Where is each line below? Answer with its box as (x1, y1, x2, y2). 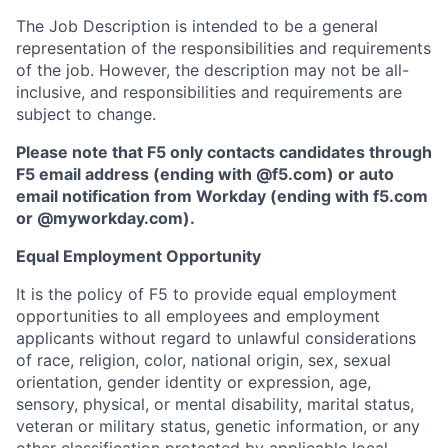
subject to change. (16, 104, 156, 124)
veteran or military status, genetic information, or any (16, 416, 420, 436)
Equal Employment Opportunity (16, 246, 261, 266)
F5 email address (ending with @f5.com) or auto (16, 164, 394, 184)
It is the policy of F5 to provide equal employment (16, 284, 397, 304)
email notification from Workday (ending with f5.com (16, 186, 428, 206)
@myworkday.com (37, 208, 183, 228)
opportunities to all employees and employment (16, 306, 380, 326)
